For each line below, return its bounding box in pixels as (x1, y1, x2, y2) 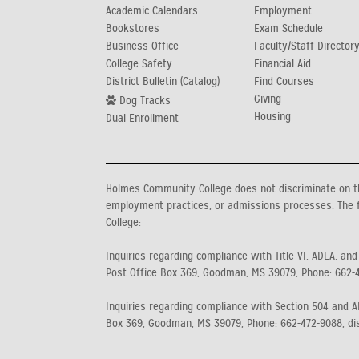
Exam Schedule (254, 22, 323, 35)
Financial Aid (254, 57, 311, 71)
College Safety (106, 57, 172, 71)
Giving (254, 92, 281, 106)
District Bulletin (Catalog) (106, 75, 220, 88)
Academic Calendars (106, 4, 198, 18)
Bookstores (106, 22, 159, 35)
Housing (254, 110, 291, 123)
